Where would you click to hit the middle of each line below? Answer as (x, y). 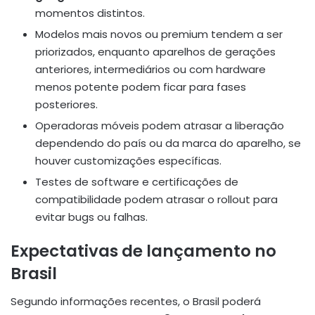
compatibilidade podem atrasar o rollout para (156, 199)
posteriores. (66, 104)
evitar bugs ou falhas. (91, 217)
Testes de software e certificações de (137, 181)
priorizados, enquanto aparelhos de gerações (155, 51)
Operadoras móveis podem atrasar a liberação (160, 125)
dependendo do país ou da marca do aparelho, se (168, 143)
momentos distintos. (90, 13)
